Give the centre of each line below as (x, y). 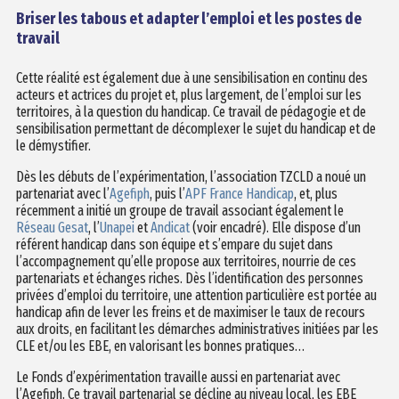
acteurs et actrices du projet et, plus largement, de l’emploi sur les (188, 94)
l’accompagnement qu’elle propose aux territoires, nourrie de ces (186, 261)
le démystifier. (53, 145)
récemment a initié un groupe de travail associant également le (179, 210)
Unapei (117, 227)
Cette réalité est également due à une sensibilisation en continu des (191, 77)
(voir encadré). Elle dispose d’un (275, 227)
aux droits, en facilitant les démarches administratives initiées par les (197, 329)
